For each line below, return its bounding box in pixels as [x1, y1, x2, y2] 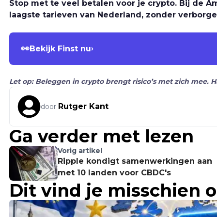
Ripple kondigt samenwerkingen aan [58, 156, 212, 166]
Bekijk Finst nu [30, 44, 91, 53]
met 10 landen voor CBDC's [58, 168, 171, 178]
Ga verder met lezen [9, 125, 194, 147]
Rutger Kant [58, 102, 108, 111]
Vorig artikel [58, 146, 102, 155]
